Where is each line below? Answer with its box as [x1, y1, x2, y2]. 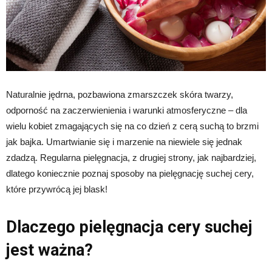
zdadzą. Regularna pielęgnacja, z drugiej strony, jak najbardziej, [6, 152, 256, 163]
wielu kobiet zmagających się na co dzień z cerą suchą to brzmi [6, 120, 259, 131]
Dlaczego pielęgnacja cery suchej [6, 217, 253, 237]
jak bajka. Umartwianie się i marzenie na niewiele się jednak [6, 136, 242, 147]
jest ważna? [6, 240, 93, 260]
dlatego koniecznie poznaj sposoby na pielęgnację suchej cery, [6, 168, 254, 178]
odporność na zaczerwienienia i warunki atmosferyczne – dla [6, 104, 247, 115]
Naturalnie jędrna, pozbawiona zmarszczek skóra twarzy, [6, 89, 233, 100]
